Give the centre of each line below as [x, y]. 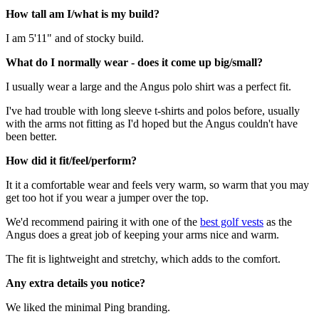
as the [278, 221]
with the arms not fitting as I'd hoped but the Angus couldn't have [152, 123]
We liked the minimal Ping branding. [88, 307]
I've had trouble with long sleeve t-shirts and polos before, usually [153, 110]
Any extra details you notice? [75, 283]
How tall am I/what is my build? [83, 14]
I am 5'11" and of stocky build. [76, 38]
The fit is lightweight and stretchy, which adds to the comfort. [143, 258]
